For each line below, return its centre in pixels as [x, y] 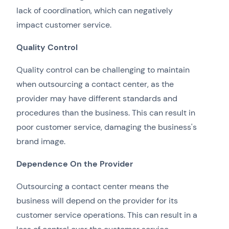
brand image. [41, 142]
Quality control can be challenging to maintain [103, 70]
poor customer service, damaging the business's [107, 127]
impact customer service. [64, 25]
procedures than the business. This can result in [106, 113]
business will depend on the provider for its [97, 201]
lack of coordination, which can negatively [95, 11]
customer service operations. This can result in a [107, 215]
